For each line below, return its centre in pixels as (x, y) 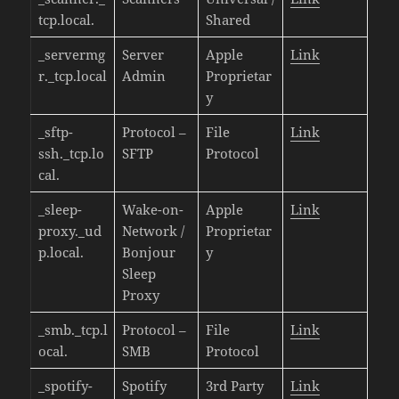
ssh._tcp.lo (71, 153)
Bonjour (148, 252)
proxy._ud (69, 230)
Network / (153, 230)
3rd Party (234, 385)
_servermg (71, 54)
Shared (228, 19)
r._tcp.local (72, 75)
